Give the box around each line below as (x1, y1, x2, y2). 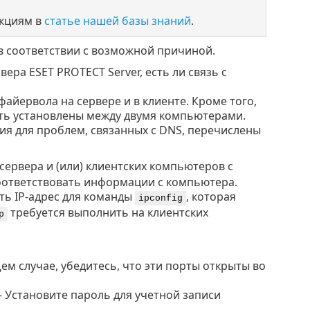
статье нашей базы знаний (44, 13, 191, 29)
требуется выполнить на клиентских (7, 205, 208, 221)
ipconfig (138, 193, 183, 204)
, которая (185, 189, 236, 205)
